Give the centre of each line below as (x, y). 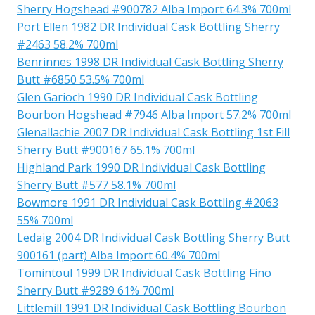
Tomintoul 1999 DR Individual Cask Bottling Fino (144, 272)
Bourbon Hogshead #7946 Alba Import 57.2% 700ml (154, 114)
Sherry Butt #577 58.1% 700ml (96, 185)
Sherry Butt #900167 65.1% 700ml (106, 149)
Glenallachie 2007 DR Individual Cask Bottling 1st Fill (153, 132)
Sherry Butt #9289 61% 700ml (95, 290)
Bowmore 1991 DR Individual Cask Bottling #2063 (148, 202)
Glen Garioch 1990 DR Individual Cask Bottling (137, 97)
